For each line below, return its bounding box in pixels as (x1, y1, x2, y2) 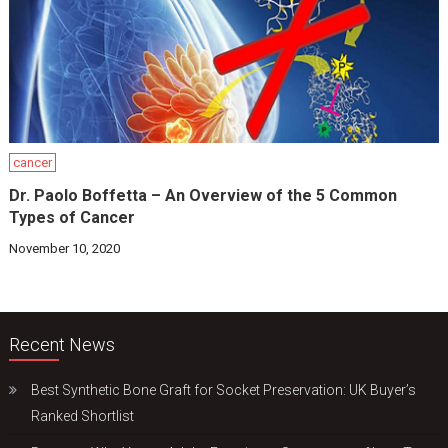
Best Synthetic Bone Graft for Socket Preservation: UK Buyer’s (31, 381, 417, 398)
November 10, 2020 (9, 240, 121, 256)
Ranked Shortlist (31, 407, 135, 424)
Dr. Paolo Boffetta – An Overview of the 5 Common (9, 185, 398, 205)
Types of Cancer (9, 207, 136, 227)
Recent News (9, 333, 116, 355)
